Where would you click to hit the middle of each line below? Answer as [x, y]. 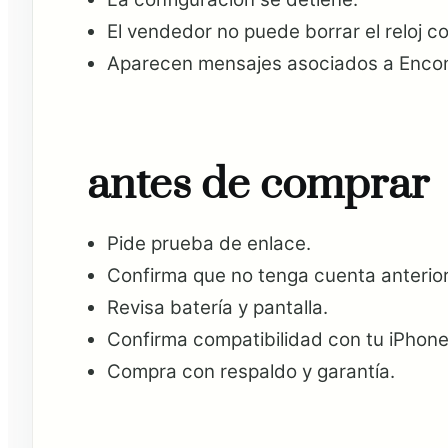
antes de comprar [257, 185]
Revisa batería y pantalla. [217, 307]
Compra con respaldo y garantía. [250, 371]
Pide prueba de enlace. [208, 243]
